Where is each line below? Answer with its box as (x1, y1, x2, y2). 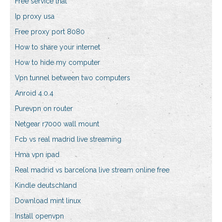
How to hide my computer (15, 58, 100, 67)
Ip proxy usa (15, 12, 55, 21)
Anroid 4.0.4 (15, 89, 54, 98)
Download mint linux (15, 197, 81, 205)
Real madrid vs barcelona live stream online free (15, 166, 169, 174)
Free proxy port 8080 (15, 28, 85, 36)
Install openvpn (15, 212, 64, 221)
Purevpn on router (15, 105, 73, 113)
